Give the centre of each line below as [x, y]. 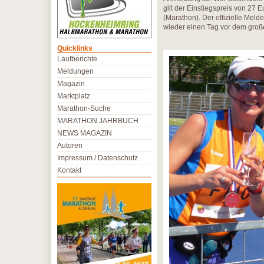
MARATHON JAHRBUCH [98, 121]
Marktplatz [74, 96]
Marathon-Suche [84, 108]
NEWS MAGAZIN [85, 133]
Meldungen [75, 71]
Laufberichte [77, 59]
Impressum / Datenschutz [98, 158]
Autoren [70, 146]
